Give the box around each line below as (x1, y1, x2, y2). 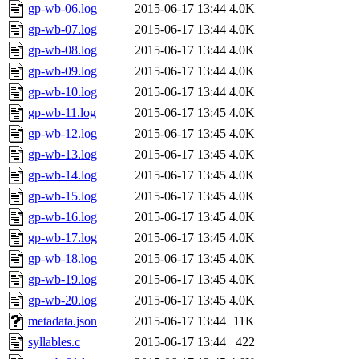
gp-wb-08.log (28, 43, 97, 58)
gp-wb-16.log (28, 210, 97, 224)
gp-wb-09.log (28, 64, 97, 79)
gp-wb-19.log (28, 272, 97, 287)
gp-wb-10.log (28, 85, 97, 99)
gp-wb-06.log (28, 2, 97, 16)
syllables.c (28, 335, 80, 349)
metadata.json (28, 314, 97, 329)
